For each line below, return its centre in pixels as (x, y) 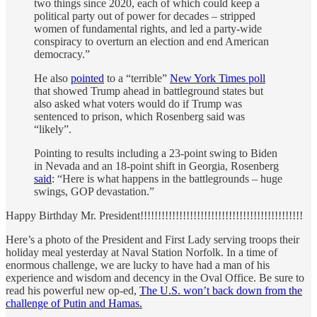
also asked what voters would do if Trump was (138, 104)
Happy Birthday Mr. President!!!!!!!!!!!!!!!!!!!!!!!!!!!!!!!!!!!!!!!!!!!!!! (154, 216)
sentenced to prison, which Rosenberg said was (139, 117)
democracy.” (62, 54)
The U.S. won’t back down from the (221, 291)
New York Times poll (218, 79)
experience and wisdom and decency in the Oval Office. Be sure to (155, 278)
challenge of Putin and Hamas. (74, 304)
